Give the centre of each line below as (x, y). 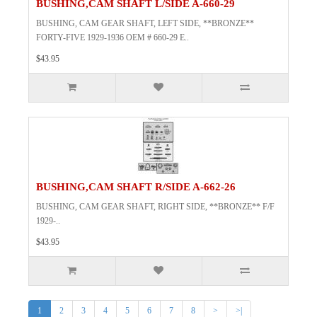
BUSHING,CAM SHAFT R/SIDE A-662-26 (136, 187)
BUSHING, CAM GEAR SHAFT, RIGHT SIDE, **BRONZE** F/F (155, 207)
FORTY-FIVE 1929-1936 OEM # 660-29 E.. (113, 38)
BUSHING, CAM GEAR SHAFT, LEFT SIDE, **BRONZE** (145, 24)
